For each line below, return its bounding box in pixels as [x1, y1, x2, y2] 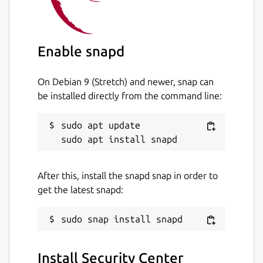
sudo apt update [61, 119, 140, 130]
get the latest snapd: [38, 184, 123, 195]
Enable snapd [38, 43, 124, 59]
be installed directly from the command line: [38, 90, 222, 101]
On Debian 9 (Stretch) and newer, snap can [38, 76, 214, 87]
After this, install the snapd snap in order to [38, 170, 218, 181]
